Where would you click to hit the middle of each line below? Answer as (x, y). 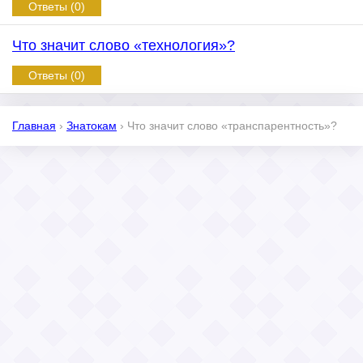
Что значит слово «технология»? (124, 45)
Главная (34, 126)
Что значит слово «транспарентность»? (232, 126)
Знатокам (92, 126)
